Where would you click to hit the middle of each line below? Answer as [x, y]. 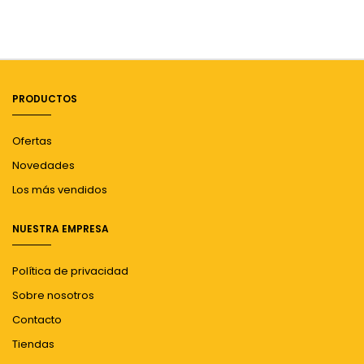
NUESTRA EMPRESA [61, 229]
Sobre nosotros [53, 296]
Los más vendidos [60, 190]
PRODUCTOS [45, 99]
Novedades [43, 166]
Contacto [37, 320]
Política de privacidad [70, 271]
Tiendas [33, 344]
